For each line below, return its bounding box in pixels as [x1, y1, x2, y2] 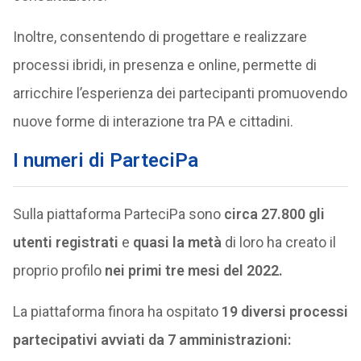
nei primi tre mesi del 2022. [104, 262, 283, 279]
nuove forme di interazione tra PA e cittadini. [12, 113, 293, 130]
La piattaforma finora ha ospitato [12, 303, 222, 320]
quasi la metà [132, 234, 222, 251]
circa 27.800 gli [223, 205, 325, 222]
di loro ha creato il [221, 234, 336, 251]
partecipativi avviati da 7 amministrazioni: [12, 331, 294, 348]
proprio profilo [12, 262, 105, 279]
